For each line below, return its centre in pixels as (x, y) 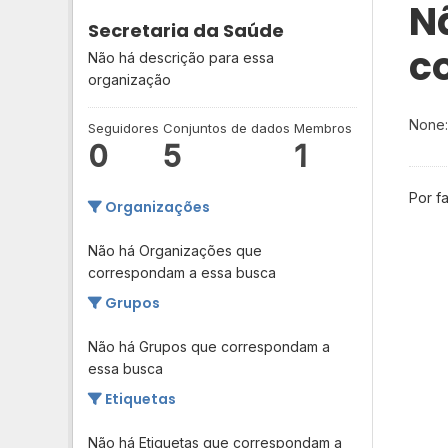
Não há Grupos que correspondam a (209, 346)
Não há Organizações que (175, 250)
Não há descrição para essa (181, 57)
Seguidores (123, 127)
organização (129, 79)
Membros (323, 127)
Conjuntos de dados (227, 127)
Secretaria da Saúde (186, 30)
